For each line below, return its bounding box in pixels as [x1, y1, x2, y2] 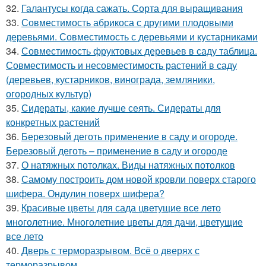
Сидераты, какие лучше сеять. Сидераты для [21, 101, 221, 115]
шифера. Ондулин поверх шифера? [6, 186, 164, 200]
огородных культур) [6, 87, 91, 100]
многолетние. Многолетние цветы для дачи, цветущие [6, 215, 243, 229]
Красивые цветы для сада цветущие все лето [21, 201, 221, 214]
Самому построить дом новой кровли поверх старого [21, 172, 256, 186]
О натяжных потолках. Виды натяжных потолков [21, 158, 235, 172]
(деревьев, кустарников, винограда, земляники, [6, 72, 215, 86]
